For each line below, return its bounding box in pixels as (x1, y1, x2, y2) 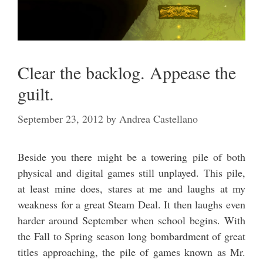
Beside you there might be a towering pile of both (18, 149, 245, 164)
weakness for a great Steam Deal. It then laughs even (18, 197, 245, 211)
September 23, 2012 (18, 111, 103, 126)
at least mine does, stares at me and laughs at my (18, 181, 245, 195)
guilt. (18, 81, 54, 105)
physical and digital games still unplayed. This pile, (18, 165, 245, 180)
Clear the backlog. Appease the (18, 60, 236, 84)
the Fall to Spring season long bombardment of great (18, 228, 245, 243)
